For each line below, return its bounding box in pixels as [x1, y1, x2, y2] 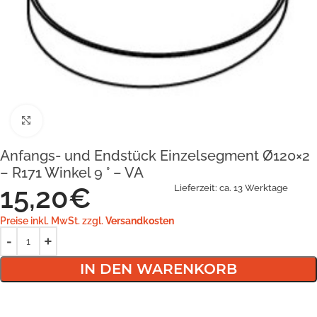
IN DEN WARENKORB [80, 260, 237, 277]
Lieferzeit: [174, 183, 219, 193]
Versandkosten [105, 215, 174, 226]
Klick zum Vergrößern [42, 115, 136, 126]
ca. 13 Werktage [219, 183, 288, 193]
